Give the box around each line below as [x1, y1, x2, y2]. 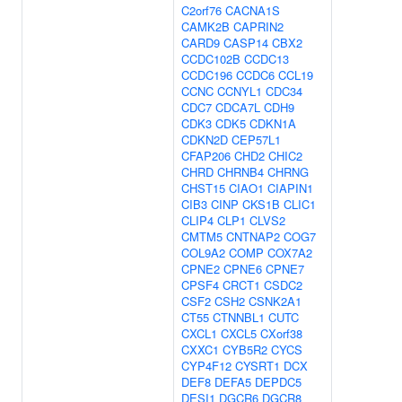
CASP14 [223, 34, 268, 51]
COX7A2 [267, 244, 312, 261]
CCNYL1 [217, 83, 262, 100]
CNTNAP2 [226, 228, 280, 245]
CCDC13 [244, 50, 289, 67]
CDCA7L [215, 99, 260, 116]
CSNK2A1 [249, 293, 301, 310]
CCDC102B [181, 50, 240, 67]
